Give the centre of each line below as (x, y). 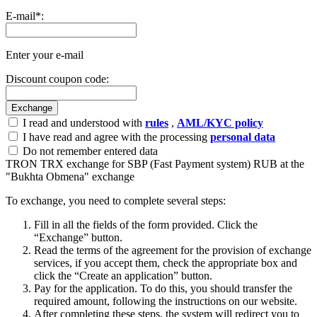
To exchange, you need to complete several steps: (116, 200)
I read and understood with (82, 122)
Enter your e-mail (45, 54)
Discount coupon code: (57, 79)
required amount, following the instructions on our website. (166, 301)
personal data (243, 137)
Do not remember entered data (89, 151)
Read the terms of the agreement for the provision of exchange (173, 250)
